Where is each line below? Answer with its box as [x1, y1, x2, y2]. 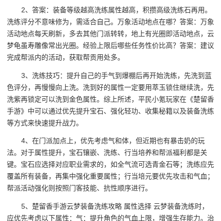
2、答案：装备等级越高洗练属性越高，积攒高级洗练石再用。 [21, 6, 212, 14]
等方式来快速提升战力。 [7, 118, 83, 127]
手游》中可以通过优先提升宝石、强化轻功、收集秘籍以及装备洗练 [7, 107, 214, 115]
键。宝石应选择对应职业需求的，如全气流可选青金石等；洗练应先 [7, 160, 214, 169]
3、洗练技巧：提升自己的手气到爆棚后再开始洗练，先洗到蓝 [21, 71, 212, 79]
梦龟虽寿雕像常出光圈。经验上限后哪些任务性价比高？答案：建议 [7, 41, 214, 50]
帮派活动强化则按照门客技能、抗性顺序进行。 [7, 184, 152, 192]
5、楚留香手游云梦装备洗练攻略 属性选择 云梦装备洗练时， [21, 202, 209, 211]
